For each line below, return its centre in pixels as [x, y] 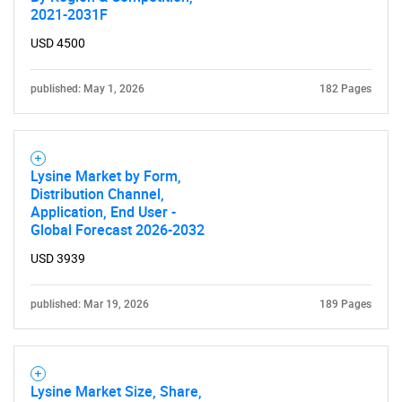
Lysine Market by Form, [106, 176]
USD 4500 [58, 43]
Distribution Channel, [97, 194]
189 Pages [345, 304]
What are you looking [201, 283]
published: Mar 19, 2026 [90, 304]
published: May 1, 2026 [87, 89]
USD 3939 [58, 258]
